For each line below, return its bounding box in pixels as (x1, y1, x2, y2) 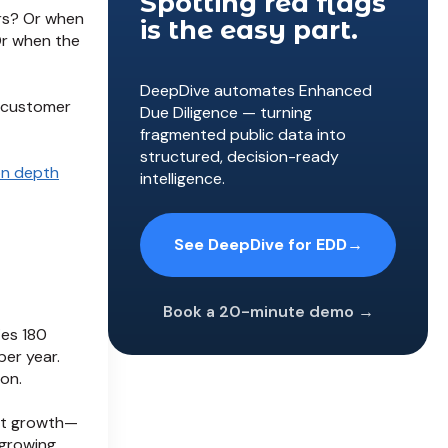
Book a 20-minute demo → (162, 300, 374, 322)
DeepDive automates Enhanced (140, 80, 372, 102)
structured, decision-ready (140, 146, 339, 168)
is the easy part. (140, 14, 358, 47)
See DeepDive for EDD (173, 233, 347, 255)
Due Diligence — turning (140, 102, 312, 124)
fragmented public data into (140, 124, 346, 146)
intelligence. (140, 168, 225, 190)
